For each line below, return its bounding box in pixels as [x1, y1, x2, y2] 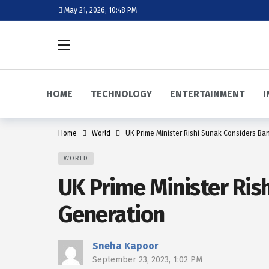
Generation [58, 201, 165, 228]
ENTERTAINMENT [169, 88, 245, 100]
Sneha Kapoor [92, 240, 159, 252]
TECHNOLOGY [90, 88, 152, 100]
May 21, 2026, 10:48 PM [64, 6, 137, 14]
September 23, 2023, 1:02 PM [92, 255, 202, 265]
